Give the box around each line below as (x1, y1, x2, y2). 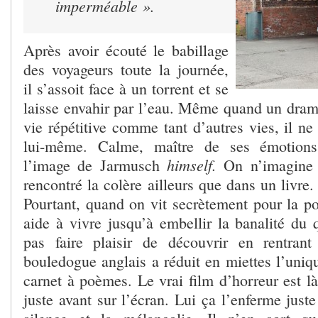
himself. (167, 153, 216, 175)
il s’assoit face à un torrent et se (23, 77, 229, 99)
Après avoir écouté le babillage (23, 39, 229, 60)
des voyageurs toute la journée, (23, 58, 229, 79)
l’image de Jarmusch (23, 154, 167, 175)
